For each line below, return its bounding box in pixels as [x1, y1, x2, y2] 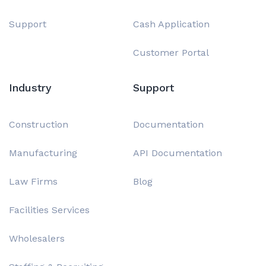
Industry [9, 81, 52, 94]
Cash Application [133, 18, 210, 30]
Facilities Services [9, 204, 90, 216]
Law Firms [9, 176, 58, 188]
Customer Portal [133, 47, 209, 59]
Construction [9, 119, 68, 131]
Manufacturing [9, 147, 77, 159]
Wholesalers [9, 233, 65, 245]
